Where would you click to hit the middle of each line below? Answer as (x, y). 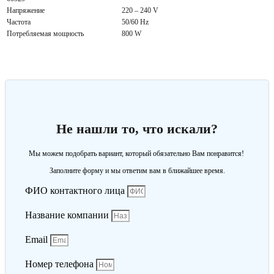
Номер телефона (61, 264)
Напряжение (26, 11)
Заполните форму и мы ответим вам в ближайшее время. (137, 170)
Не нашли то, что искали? (137, 128)
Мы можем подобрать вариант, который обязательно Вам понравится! (137, 153)
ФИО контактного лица (76, 190)
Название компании (68, 215)
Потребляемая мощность (45, 34)
